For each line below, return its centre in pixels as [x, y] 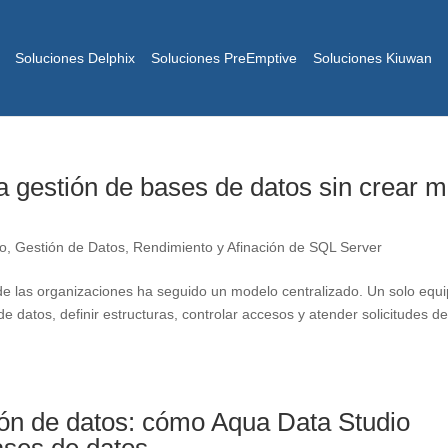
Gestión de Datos [70, 247]
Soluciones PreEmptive [223, 58]
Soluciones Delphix [74, 58]
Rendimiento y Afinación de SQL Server [258, 247]
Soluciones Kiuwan [372, 58]
